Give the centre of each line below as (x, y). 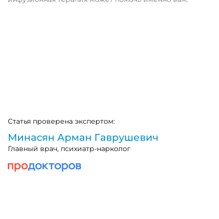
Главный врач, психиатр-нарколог (69, 149)
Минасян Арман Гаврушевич (83, 137)
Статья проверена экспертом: (61, 121)
